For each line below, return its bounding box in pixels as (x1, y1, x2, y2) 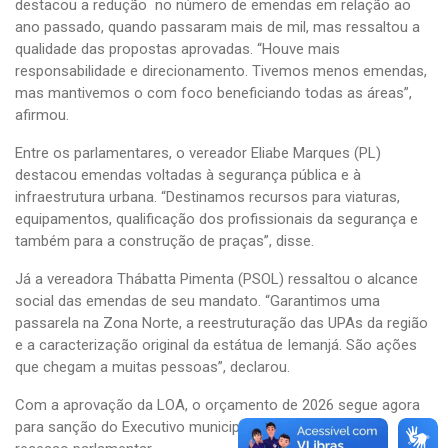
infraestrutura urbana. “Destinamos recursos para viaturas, (15, 188, 400, 207)
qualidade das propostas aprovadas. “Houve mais (15, 40, 340, 59)
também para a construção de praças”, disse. (15, 232, 314, 251)
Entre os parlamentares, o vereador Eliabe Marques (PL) (15, 144, 381, 163)
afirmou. (15, 106, 69, 125)
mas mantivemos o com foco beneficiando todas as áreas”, (15, 84, 412, 103)
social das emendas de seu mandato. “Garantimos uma (15, 292, 380, 311)
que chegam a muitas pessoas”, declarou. (15, 358, 290, 377)
